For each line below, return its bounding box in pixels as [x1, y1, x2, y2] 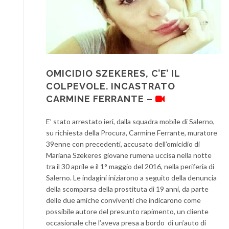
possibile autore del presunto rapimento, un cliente [46, 207, 209, 216]
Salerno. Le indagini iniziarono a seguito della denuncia [46, 173, 217, 182]
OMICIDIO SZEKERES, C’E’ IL [46, 67, 180, 79]
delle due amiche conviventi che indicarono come [46, 195, 201, 204]
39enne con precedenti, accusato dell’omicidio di [46, 139, 200, 148]
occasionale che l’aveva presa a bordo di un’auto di [46, 218, 206, 227]
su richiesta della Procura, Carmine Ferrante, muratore [46, 128, 217, 137]
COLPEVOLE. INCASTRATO [46, 80, 175, 91]
